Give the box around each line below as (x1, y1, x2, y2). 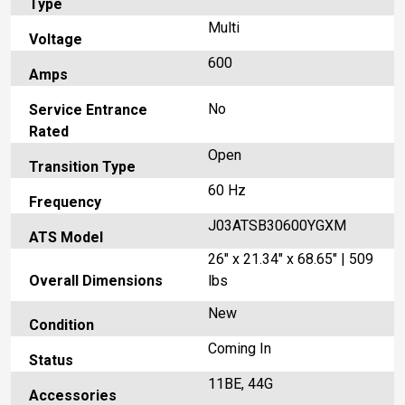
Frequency (29, 193, 101, 212)
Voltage (29, 31, 82, 49)
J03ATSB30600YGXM (208, 217, 346, 235)
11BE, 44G (208, 375, 273, 393)
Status (29, 352, 73, 370)
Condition (29, 316, 94, 334)
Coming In (208, 340, 271, 358)
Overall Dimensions (29, 272, 163, 290)
